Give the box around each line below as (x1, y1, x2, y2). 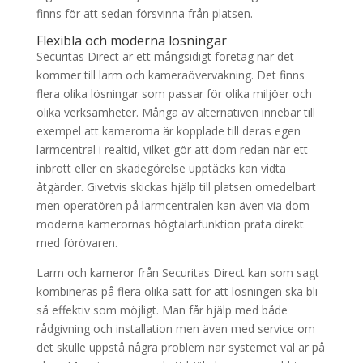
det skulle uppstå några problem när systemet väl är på (36, 340, 325, 355)
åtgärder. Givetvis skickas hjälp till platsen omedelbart (36, 179, 316, 194)
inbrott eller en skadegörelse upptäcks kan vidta (36, 160, 286, 176)
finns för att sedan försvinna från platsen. (36, 6, 253, 21)
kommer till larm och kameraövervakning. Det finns (36, 67, 305, 83)
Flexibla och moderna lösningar (36, 32, 227, 49)
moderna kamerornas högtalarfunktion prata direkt (36, 216, 304, 232)
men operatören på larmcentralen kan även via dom (36, 198, 310, 213)
